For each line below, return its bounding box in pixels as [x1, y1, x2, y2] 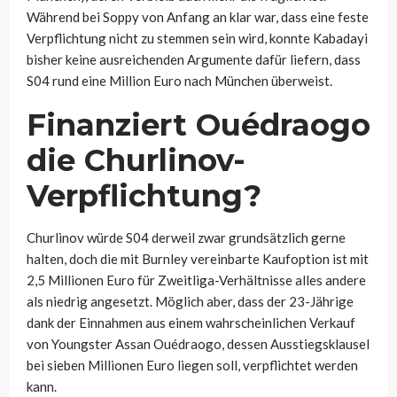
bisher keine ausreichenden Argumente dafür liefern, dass [27, 51, 361, 67]
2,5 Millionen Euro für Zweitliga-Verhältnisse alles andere [27, 271, 366, 288]
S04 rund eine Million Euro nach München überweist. [27, 72, 332, 89]
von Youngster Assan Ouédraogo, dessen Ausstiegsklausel [27, 335, 370, 352]
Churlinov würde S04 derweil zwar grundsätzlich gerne [27, 229, 346, 245]
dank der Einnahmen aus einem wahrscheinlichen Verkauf [27, 314, 355, 331]
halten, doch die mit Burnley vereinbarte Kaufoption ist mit [27, 250, 369, 267]
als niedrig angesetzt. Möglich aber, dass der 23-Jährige [27, 292, 354, 309]
